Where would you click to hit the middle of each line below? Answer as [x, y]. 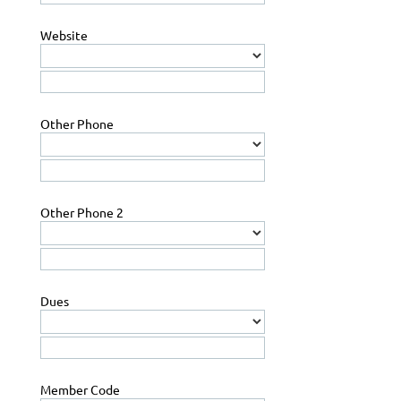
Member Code [80, 390]
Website [64, 35]
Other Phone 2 [82, 213]
